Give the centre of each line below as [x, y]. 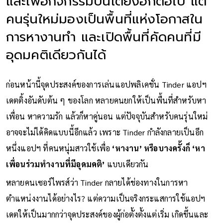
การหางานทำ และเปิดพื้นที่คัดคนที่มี [103, 37]
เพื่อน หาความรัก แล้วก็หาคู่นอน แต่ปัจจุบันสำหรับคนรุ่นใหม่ [107, 116]
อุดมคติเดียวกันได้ [56, 55]
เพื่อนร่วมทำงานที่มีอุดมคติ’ [55, 164]
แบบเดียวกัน [127, 164]
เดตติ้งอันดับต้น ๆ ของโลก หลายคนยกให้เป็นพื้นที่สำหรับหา [106, 100]
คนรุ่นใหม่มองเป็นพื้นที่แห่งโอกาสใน [104, 19]
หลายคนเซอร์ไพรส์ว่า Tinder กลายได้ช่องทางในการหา [97, 182]
